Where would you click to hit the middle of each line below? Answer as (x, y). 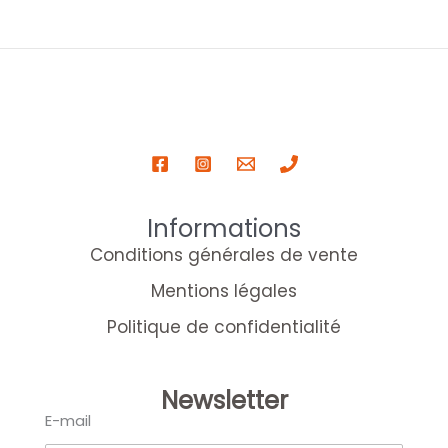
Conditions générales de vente (224, 254)
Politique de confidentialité (224, 326)
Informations (224, 228)
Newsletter (224, 400)
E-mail (68, 420)
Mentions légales (224, 290)
